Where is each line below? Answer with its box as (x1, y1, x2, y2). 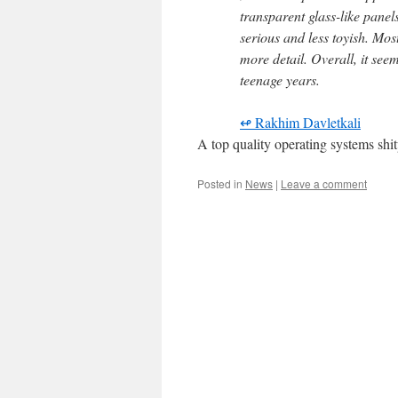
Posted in (197, 176, 243, 191)
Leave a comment (281, 176, 367, 191)
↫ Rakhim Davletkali (240, 113, 361, 131)
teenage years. (240, 70, 320, 89)
